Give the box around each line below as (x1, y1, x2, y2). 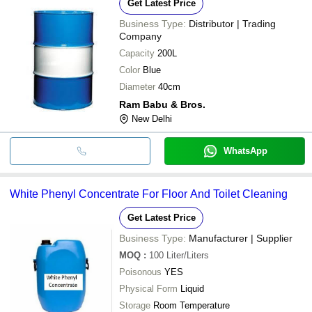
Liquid (180, 283, 204, 294)
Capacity (119, 47, 155, 58)
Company (119, 30, 162, 42)
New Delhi (132, 113, 172, 124)
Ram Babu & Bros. (119, 98, 205, 110)
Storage (119, 299, 150, 311)
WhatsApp (223, 145, 267, 156)
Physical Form (119, 283, 178, 294)
